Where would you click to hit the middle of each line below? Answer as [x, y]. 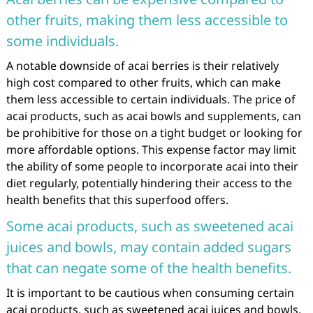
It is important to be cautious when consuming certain [150, 293]
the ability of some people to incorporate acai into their [152, 166]
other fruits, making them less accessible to [147, 20]
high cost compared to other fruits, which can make [143, 82]
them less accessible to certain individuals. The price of [151, 99]
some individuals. [62, 41]
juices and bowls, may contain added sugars [148, 247]
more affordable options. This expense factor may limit [151, 150]
